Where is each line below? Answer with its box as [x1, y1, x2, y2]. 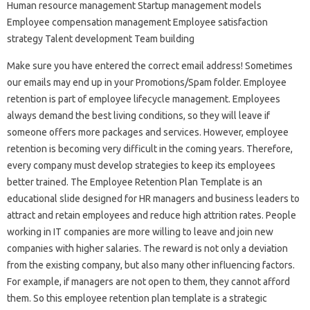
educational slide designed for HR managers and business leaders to [7, 192, 300, 204]
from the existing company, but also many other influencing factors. [7, 259, 295, 271]
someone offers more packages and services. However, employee [7, 126, 289, 138]
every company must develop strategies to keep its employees [7, 159, 275, 171]
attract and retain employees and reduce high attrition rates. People [7, 209, 296, 221]
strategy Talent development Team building [7, 33, 194, 44]
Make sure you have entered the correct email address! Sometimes [7, 60, 293, 71]
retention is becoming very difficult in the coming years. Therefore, [7, 143, 293, 154]
